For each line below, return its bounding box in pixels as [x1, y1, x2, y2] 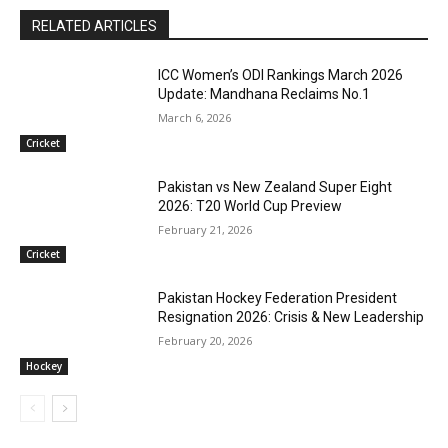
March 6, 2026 [158, 110, 232, 126]
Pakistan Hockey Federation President [158, 290, 398, 307]
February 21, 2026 [158, 221, 253, 237]
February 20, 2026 [158, 333, 253, 349]
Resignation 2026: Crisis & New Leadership [158, 309, 425, 326]
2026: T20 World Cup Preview [158, 197, 343, 214]
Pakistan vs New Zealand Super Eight [158, 178, 393, 195]
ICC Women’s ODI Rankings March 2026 [158, 67, 404, 84]
